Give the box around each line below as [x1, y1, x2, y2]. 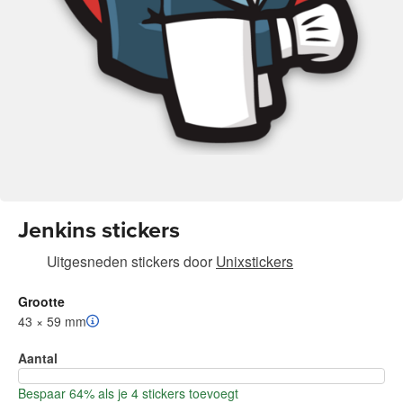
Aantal [18, 349, 58, 368]
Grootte [18, 292, 65, 311]
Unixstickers [216, 251, 293, 272]
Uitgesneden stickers [47, 251, 180, 272]
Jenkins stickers [18, 217, 180, 245]
